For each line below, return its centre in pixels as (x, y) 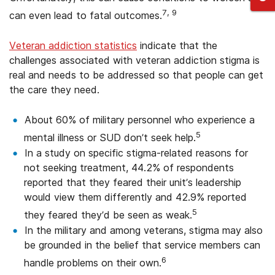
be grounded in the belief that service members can (142, 245)
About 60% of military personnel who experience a (140, 119)
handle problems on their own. (93, 263)
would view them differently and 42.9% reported (135, 197)
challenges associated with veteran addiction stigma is (134, 60)
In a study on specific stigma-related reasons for (136, 153)
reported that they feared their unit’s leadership (133, 182)
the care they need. (54, 89)
